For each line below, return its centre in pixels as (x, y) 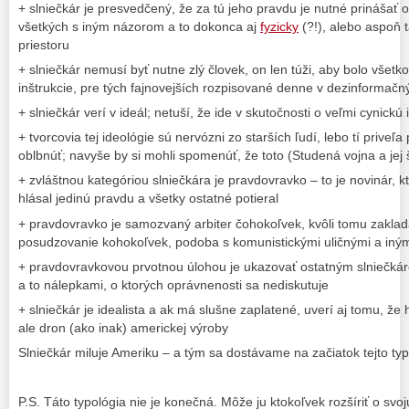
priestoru (44, 44)
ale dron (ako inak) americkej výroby (123, 327)
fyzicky (279, 26)
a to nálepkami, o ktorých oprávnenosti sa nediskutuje (173, 284)
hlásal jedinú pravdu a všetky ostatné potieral (148, 199)
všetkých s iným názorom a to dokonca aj (139, 26)
